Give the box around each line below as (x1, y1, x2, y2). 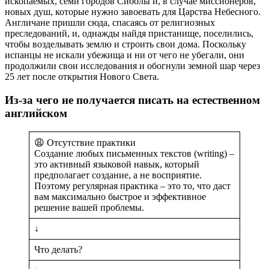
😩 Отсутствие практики (34, 137, 136, 148)
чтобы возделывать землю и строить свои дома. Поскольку (5, 39, 246, 50)
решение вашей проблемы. (34, 202, 144, 213)
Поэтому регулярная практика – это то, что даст (34, 180, 231, 191)
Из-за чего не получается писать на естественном (5, 93, 260, 106)
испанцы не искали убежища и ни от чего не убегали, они (5, 50, 244, 61)
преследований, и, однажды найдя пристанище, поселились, (5, 28, 253, 39)
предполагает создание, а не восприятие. (34, 169, 202, 180)
